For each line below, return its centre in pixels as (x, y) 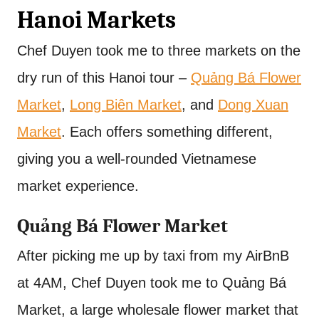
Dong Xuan (253, 105)
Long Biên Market (126, 105)
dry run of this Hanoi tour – (104, 78)
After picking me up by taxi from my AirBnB (153, 256)
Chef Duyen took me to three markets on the (159, 51)
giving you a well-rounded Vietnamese (137, 159)
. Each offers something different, (167, 132)
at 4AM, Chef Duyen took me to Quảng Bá (152, 283)
